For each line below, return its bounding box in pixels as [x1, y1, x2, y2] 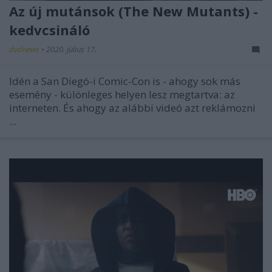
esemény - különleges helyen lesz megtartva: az [9, 87, 235, 102]
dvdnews [9, 44, 41, 55]
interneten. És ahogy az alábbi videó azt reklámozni [9, 101, 256, 115]
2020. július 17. [46, 44, 97, 55]
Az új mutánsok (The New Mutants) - [9, 2, 258, 21]
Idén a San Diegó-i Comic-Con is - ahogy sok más [9, 74, 240, 89]
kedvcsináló [9, 21, 90, 39]
